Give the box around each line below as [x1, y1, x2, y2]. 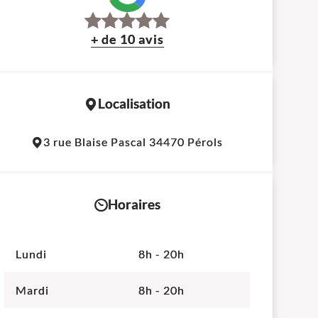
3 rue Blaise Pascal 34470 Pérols [43, 135, 224, 148]
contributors [190, 123, 246, 135]
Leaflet [67, 123, 101, 135]
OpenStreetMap [119, 123, 190, 135]
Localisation [97, 96, 170, 111]
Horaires [107, 197, 160, 212]
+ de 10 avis [90, 31, 164, 47]
